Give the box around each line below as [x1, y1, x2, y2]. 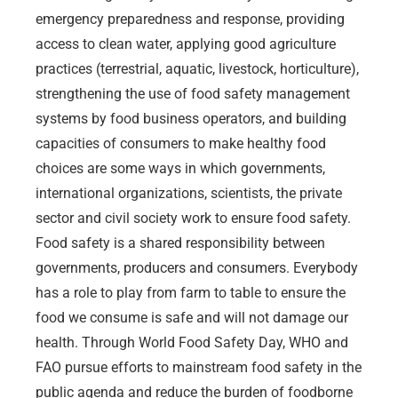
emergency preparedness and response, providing [36, 10, 345, 28]
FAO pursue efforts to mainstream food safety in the [36, 358, 362, 376]
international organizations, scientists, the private [36, 184, 342, 202]
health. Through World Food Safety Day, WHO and [36, 333, 348, 351]
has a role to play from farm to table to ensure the [36, 283, 346, 301]
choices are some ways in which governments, [36, 159, 325, 177]
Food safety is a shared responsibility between [36, 234, 325, 251]
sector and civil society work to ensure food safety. [36, 209, 351, 227]
